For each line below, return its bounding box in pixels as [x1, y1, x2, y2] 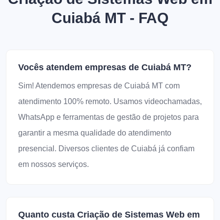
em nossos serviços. [18, 160, 89, 168]
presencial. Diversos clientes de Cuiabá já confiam [18, 144, 194, 153]
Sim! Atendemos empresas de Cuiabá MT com [18, 82, 180, 90]
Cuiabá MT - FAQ [52, 10, 168, 26]
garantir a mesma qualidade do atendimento [18, 129, 171, 137]
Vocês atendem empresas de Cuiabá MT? [18, 62, 192, 72]
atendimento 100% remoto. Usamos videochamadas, [18, 97, 202, 106]
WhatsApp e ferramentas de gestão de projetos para [18, 113, 199, 121]
